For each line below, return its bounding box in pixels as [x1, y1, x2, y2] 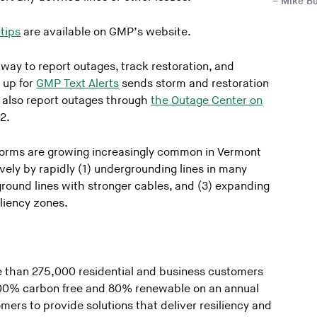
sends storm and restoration [119, 76, 270, 91]
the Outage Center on [151, 93, 263, 108]
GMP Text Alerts [36, 76, 120, 91]
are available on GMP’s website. [21, 25, 195, 39]
